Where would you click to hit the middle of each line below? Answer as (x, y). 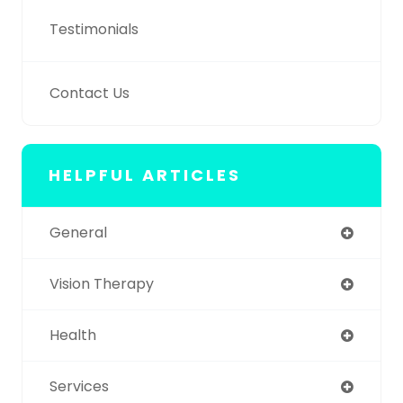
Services (79, 387)
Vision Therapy (102, 284)
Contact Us (90, 94)
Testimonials (94, 30)
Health (73, 336)
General (78, 233)
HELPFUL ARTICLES (145, 175)
